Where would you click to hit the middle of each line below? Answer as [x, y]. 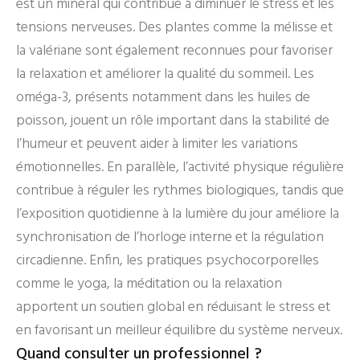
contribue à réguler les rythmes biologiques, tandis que [180, 191]
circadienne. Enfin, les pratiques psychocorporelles [168, 261]
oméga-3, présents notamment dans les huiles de [163, 98]
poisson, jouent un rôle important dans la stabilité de [173, 121]
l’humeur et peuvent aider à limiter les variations [157, 144]
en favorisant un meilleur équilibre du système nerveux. [179, 331]
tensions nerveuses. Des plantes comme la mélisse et [174, 28]
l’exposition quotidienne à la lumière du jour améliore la [178, 214]
